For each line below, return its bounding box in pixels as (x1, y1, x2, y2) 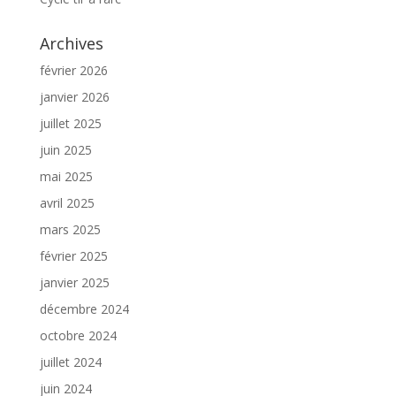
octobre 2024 (39, 326, 117, 344)
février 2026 (39, 61, 108, 79)
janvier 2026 (39, 88, 110, 105)
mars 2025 (39, 220, 101, 238)
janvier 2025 (39, 273, 110, 291)
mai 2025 (39, 167, 93, 185)
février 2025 (39, 247, 108, 264)
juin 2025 (39, 141, 92, 158)
